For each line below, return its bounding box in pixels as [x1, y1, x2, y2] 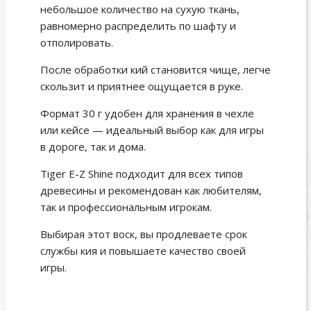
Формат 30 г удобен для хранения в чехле [40, 106, 254, 121]
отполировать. [40, 35, 113, 50]
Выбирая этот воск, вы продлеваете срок [40, 227, 247, 242]
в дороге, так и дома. [40, 140, 146, 154]
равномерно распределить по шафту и [40, 19, 236, 33]
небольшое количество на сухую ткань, [40, 2, 239, 17]
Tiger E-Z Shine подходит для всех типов [40, 167, 243, 181]
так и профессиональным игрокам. [40, 200, 212, 215]
